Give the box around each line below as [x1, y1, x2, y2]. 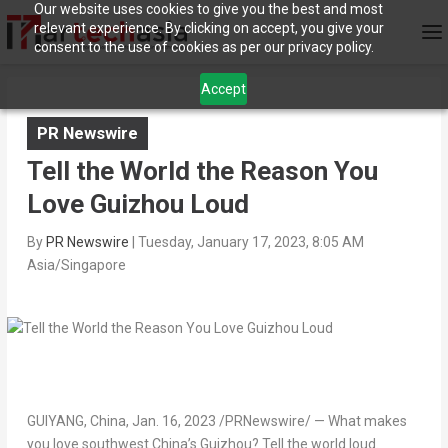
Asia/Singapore [26, 257, 126, 274]
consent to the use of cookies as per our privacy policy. [33, 39, 374, 55]
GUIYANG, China [26, 413, 126, 430]
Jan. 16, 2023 [131, 413, 216, 430]
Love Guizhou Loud [26, 189, 249, 220]
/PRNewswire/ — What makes [215, 413, 407, 430]
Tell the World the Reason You [26, 156, 378, 187]
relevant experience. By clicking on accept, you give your [33, 20, 384, 36]
